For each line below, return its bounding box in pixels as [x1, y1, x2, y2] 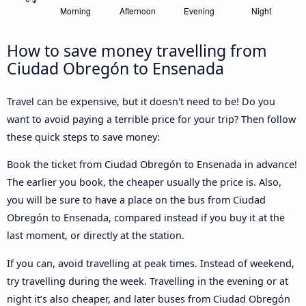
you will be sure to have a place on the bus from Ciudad [7, 193, 266, 207]
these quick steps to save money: [7, 130, 160, 143]
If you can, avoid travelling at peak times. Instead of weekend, [7, 256, 294, 270]
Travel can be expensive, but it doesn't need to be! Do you [7, 94, 275, 108]
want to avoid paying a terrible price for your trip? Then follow [7, 112, 296, 126]
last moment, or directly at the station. [7, 229, 184, 242]
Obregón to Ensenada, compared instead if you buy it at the [7, 211, 285, 225]
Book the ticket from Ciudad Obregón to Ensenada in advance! [7, 158, 297, 171]
